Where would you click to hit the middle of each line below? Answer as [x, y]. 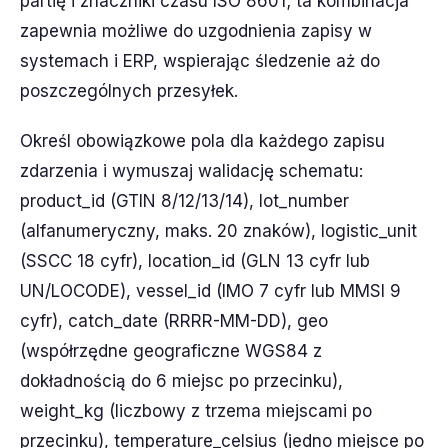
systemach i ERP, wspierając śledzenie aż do [200, 61]
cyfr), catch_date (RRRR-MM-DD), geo [174, 321]
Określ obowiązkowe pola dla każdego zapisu [202, 141]
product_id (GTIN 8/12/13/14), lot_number [184, 201]
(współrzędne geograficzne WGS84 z [171, 351]
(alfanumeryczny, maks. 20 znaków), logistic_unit [218, 231]
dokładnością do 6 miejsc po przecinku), [181, 381]
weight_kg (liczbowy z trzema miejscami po [196, 411]
